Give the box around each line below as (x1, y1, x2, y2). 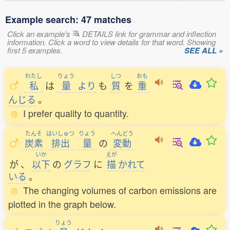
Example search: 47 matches (5, 13, 131, 26)
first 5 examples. (7, 45, 63, 55)
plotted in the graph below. (8, 197, 116, 210)
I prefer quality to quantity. (23, 106, 129, 120)
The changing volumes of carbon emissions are (23, 183, 217, 197)
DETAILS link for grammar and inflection (80, 28, 216, 39)
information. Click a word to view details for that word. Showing (7, 36, 216, 47)
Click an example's (7, 28, 72, 39)
